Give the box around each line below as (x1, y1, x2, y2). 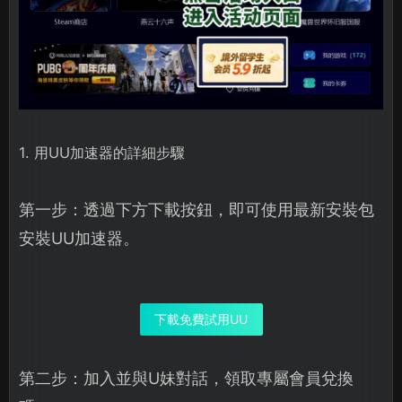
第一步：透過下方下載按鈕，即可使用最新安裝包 (19, 200, 374, 220)
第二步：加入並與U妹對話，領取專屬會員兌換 (19, 369, 354, 389)
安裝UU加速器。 (19, 229, 139, 249)
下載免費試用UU (154, 311, 248, 328)
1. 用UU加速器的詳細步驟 (19, 144, 185, 162)
